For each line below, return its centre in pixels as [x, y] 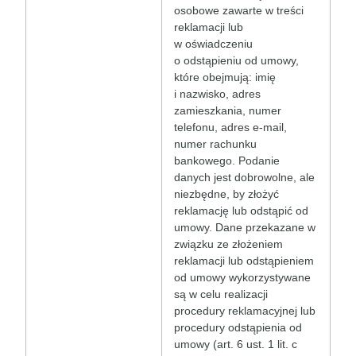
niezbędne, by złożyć [226, 194]
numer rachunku [215, 144]
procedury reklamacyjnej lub [245, 311]
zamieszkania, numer [228, 111]
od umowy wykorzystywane [242, 278]
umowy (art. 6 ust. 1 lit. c [236, 344]
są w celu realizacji [221, 294]
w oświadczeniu [213, 44]
